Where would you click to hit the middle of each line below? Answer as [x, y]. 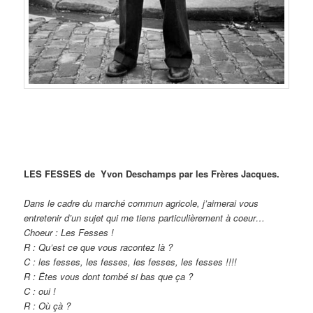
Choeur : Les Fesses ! [71, 232]
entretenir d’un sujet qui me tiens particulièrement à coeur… [146, 217]
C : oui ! [40, 291]
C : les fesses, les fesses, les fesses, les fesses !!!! [131, 261]
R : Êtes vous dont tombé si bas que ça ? [109, 276]
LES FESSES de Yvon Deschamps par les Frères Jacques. [153, 173]
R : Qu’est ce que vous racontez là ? [99, 247]
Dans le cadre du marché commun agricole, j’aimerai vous [141, 203]
